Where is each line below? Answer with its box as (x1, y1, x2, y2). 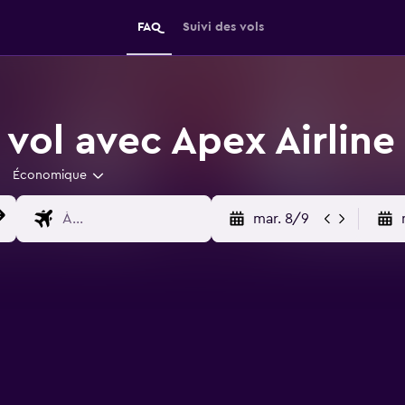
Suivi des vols (183, 21, 264, 33)
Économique (12, 169, 87, 182)
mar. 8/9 (252, 212, 309, 226)
